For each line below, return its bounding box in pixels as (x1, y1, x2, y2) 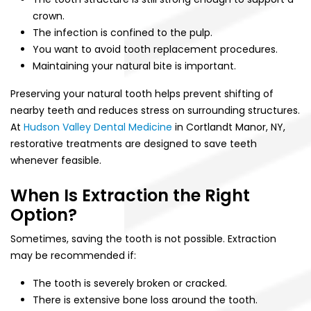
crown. (33, 8, 65, 23)
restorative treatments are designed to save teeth (10, 136, 257, 151)
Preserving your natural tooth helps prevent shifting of (10, 86, 274, 101)
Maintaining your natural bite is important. (33, 58, 236, 73)
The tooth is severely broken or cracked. (33, 276, 227, 290)
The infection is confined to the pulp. (33, 25, 212, 40)
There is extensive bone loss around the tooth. (33, 292, 258, 307)
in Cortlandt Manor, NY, (172, 119, 285, 134)
